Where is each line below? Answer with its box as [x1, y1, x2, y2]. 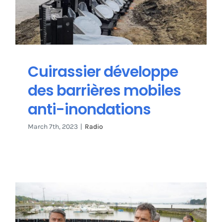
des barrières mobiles [28, 80, 181, 101]
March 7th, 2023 [28, 122, 78, 131]
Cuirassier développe [28, 61, 178, 82]
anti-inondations [28, 99, 151, 120]
